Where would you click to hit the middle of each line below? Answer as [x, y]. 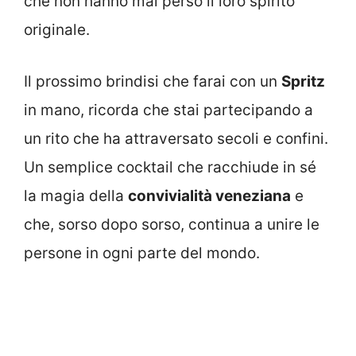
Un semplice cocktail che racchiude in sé [170, 167]
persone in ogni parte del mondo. [142, 253]
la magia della [76, 195]
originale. [57, 30]
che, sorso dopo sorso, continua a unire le [172, 224]
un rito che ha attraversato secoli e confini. [176, 138]
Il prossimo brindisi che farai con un [153, 81]
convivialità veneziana [209, 195]
